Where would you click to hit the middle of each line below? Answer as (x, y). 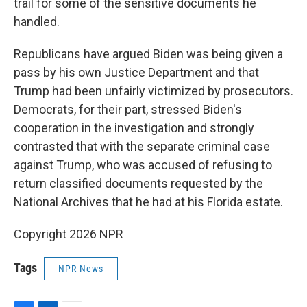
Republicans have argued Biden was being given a (148, 54)
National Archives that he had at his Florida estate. (148, 202)
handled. (37, 22)
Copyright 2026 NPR (69, 234)
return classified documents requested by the (138, 183)
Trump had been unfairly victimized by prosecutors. (153, 91)
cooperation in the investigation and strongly (134, 128)
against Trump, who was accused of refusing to (143, 165)
